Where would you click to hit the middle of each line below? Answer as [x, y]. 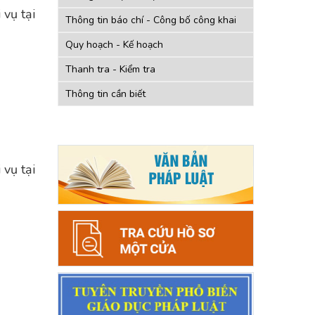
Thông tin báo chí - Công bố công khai [151, 20]
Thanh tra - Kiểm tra [110, 69]
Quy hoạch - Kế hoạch [114, 44]
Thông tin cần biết [105, 94]
